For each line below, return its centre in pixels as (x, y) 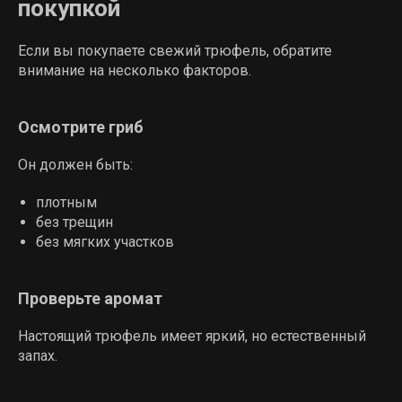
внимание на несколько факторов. (135, 70)
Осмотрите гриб (81, 127)
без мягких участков (105, 242)
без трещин (74, 222)
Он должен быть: (75, 165)
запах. (38, 356)
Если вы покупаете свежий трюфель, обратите (175, 51)
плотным (66, 202)
